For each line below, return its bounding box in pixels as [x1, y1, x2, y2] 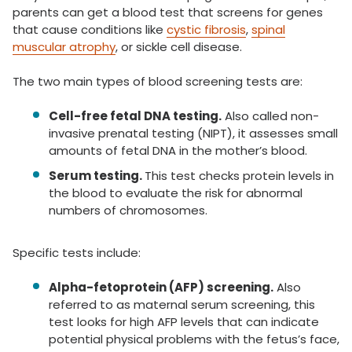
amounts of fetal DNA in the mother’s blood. [49, 142, 307, 159]
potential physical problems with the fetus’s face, [49, 331, 339, 348]
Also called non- [222, 108, 319, 125]
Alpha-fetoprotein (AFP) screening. [49, 279, 273, 296]
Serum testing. [49, 167, 145, 185]
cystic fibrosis [167, 21, 246, 38]
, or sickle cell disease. [115, 38, 242, 56]
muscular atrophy [13, 38, 115, 56]
